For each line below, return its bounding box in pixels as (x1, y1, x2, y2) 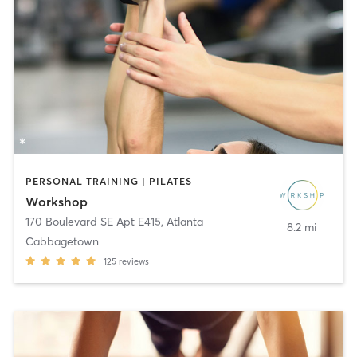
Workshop (25, 194, 88, 210)
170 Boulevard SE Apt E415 (25, 214, 161, 229)
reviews (118, 256, 149, 268)
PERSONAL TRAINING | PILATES (25, 175, 192, 187)
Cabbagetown (25, 234, 99, 249)
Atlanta (166, 214, 203, 229)
